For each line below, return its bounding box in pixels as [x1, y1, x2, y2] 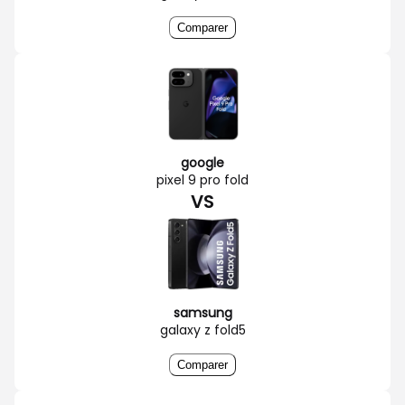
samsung [173, 303, 232, 322]
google [181, 153, 224, 172]
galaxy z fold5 [159, 320, 246, 339]
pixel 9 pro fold [156, 170, 249, 189]
